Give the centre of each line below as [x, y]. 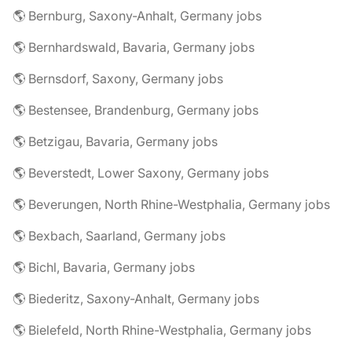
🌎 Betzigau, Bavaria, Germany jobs [115, 141]
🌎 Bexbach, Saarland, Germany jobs [119, 236]
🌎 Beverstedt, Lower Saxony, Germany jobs [141, 173]
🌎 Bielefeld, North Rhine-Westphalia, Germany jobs [162, 330]
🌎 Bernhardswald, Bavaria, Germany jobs [134, 47]
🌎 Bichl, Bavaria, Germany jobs [104, 267]
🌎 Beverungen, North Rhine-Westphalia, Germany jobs [171, 204]
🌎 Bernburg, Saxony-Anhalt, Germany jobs [137, 16]
